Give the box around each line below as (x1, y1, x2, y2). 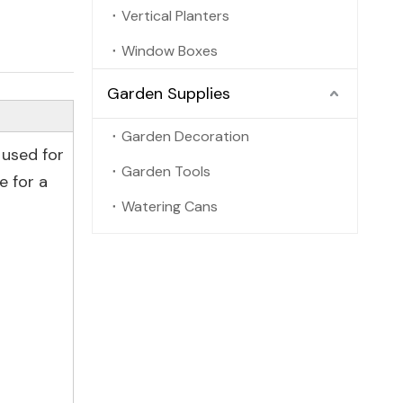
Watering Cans (121, 197, 218, 216)
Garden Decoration (121, 127, 249, 146)
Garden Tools (121, 162, 210, 181)
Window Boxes (121, 41, 218, 60)
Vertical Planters (121, 6, 229, 25)
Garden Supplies (107, 83, 230, 104)
